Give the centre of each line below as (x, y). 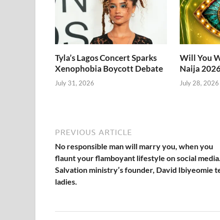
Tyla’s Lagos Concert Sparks (106, 58)
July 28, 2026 (199, 83)
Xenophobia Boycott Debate (109, 69)
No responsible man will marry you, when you (134, 146)
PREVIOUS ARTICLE (94, 132)
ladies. (66, 181)
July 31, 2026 (75, 83)
